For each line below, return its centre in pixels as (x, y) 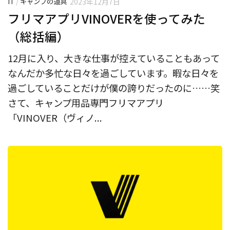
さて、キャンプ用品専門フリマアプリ (86, 102)
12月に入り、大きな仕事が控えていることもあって (114, 58)
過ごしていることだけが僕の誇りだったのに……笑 (114, 88)
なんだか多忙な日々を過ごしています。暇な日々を (113, 73)
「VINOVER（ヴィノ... (55, 117)
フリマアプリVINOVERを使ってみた (107, 18)
